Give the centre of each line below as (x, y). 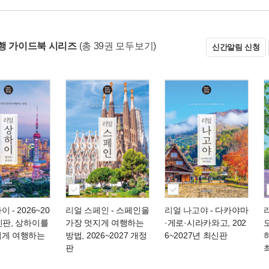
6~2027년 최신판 (196, 235)
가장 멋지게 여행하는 (105, 223)
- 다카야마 (228, 210)
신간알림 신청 (236, 47)
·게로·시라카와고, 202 (206, 223)
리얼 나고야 (186, 210)
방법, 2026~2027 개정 (106, 235)
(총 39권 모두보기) (117, 46)
